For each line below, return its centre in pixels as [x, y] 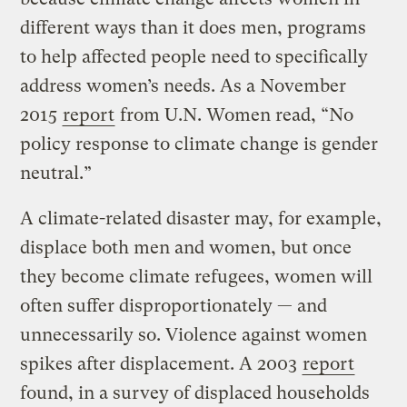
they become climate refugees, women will [197, 276]
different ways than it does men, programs [194, 27]
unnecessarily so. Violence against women [194, 334]
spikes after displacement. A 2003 [161, 363]
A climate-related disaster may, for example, [201, 218]
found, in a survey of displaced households [195, 392]
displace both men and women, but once [186, 247]
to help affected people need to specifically [194, 56]
